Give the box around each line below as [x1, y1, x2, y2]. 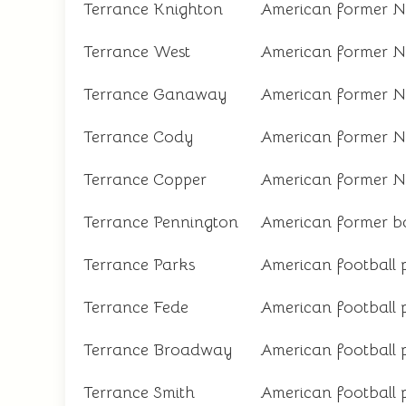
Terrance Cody [83, 127, 193, 147]
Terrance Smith [83, 382, 195, 402]
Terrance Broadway [83, 340, 232, 360]
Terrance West [83, 42, 190, 62]
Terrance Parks [83, 255, 195, 275]
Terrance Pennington [83, 212, 238, 232]
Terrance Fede [83, 297, 188, 317]
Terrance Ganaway [83, 84, 227, 104]
